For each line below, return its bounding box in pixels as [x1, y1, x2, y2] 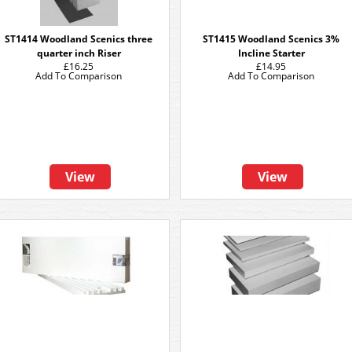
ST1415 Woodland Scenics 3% [203, 32, 339, 46]
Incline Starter [237, 46, 305, 60]
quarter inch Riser [36, 46, 121, 60]
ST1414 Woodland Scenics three [5, 32, 152, 46]
